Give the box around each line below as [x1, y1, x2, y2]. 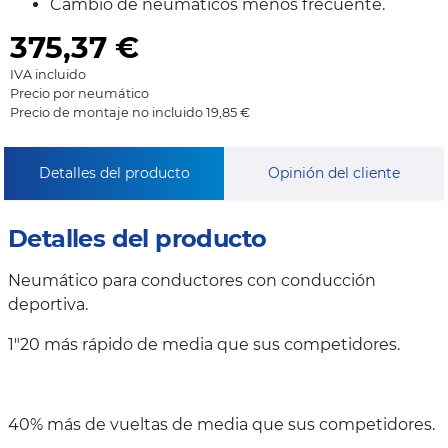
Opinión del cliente [268, 164, 400, 183]
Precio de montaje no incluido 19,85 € [10, 105, 250, 121]
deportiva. [8, 295, 88, 315]
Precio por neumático [10, 86, 149, 102]
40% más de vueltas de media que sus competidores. [8, 415, 435, 435]
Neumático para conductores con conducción [8, 271, 376, 291]
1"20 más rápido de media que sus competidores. [8, 335, 400, 355]
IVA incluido [10, 67, 86, 83]
